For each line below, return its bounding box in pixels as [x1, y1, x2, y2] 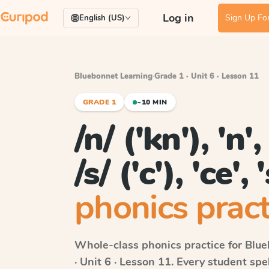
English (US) [79, 13, 125, 23]
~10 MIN [137, 97, 168, 107]
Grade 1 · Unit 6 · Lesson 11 [154, 71, 259, 82]
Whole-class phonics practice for [74, 238, 245, 252]
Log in [163, 11, 194, 25]
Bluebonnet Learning [74, 71, 153, 82]
